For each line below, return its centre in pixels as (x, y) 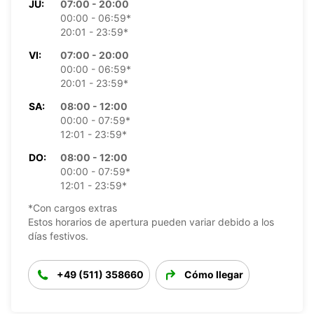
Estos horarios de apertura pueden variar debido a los (151, 221)
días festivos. (58, 235)
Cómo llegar (214, 274)
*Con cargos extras (73, 207)
